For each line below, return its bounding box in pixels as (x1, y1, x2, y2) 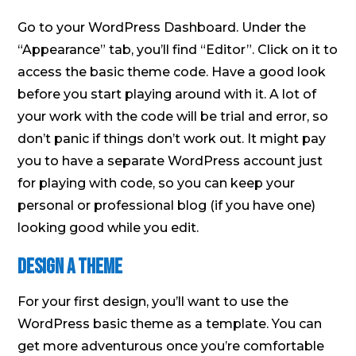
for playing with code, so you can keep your (17, 175, 296, 191)
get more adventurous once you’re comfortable (17, 338, 325, 354)
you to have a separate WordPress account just (17, 153, 323, 168)
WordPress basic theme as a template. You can (17, 315, 323, 331)
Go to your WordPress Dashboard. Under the (17, 19, 307, 35)
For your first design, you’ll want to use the (17, 293, 289, 309)
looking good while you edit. (17, 219, 199, 235)
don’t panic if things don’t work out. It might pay (17, 130, 327, 146)
